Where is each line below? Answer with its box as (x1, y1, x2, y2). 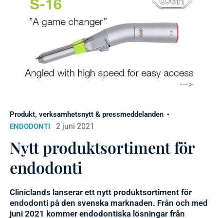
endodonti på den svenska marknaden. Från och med (10, 198, 208, 208)
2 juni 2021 (56, 122, 94, 131)
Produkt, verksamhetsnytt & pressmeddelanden (10, 110, 163, 119)
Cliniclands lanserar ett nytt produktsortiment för (10, 187, 192, 198)
